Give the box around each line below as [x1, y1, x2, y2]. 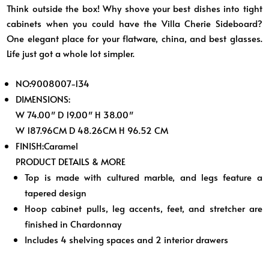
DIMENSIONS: [16, 92, 71, 105]
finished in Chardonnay [25, 217, 122, 230]
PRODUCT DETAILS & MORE [16, 154, 126, 168]
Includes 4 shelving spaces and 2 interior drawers [25, 232, 229, 246]
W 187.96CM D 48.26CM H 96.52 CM [16, 123, 169, 136]
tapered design [25, 186, 87, 199]
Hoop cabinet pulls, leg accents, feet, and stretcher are [25, 201, 262, 214]
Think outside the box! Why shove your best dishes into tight [7, 1, 262, 14]
